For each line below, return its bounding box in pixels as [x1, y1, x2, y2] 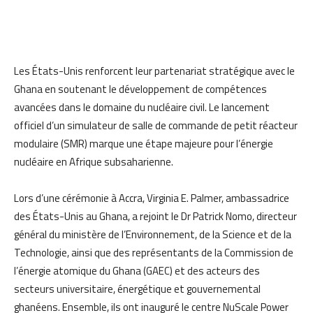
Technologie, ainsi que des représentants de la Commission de [14, 244, 293, 261]
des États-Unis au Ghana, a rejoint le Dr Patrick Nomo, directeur [14, 208, 297, 224]
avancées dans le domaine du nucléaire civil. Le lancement [14, 99, 270, 115]
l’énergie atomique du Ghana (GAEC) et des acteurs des [14, 262, 260, 279]
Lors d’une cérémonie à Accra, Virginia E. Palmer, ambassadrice [14, 189, 289, 206]
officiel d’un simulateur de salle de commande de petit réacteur [14, 117, 298, 133]
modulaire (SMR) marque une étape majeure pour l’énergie [14, 135, 273, 152]
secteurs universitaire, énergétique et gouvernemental [14, 280, 261, 297]
